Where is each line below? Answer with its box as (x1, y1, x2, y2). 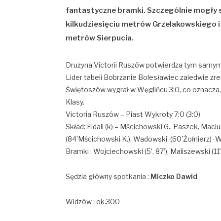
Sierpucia (97, 33, 132, 42)
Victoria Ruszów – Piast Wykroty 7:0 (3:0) (66, 110, 200, 118)
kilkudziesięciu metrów (66, 19, 152, 29)
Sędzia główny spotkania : (66, 172, 150, 181)
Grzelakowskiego (152, 19, 218, 29)
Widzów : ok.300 (66, 197, 120, 206)
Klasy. (66, 97, 84, 106)
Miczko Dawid (150, 172, 197, 181)
